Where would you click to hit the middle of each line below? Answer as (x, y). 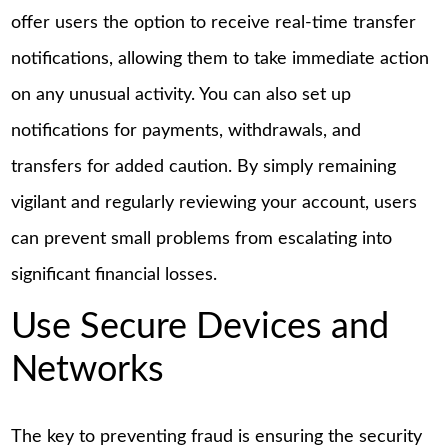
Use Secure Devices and (200, 327)
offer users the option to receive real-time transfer (214, 22)
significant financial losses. (114, 274)
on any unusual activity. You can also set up (181, 94)
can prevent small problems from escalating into (202, 238)
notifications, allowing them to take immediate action (220, 58)
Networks (88, 370)
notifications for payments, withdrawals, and (186, 130)
